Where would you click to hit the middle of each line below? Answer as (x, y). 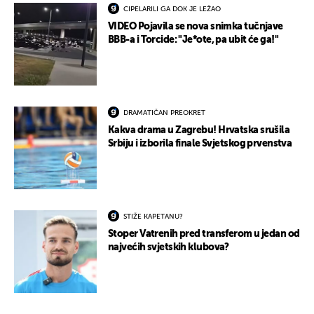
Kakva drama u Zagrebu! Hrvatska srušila (199, 131)
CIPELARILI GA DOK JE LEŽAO (172, 9)
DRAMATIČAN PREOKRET (164, 113)
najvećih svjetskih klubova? (169, 248)
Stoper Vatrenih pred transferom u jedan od (204, 234)
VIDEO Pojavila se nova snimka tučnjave (196, 27)
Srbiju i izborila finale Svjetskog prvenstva (200, 144)
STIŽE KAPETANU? (153, 217)
